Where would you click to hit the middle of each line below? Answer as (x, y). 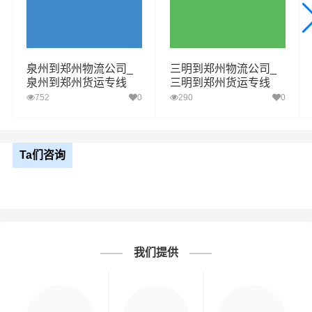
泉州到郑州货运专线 (76, 82)
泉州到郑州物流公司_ (79, 68)
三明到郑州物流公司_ (223, 68)
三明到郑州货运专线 (220, 82)
